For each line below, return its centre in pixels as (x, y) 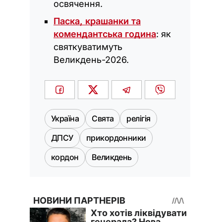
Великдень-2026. (91, 60)
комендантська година (105, 34)
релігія (139, 119)
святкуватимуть (88, 47)
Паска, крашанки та (97, 21)
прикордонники (116, 138)
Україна (65, 119)
